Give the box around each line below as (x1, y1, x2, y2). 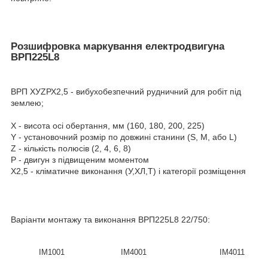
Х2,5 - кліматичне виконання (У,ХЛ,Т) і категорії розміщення (11, 166, 246, 176)
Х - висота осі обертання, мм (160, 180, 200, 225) (11, 120, 205, 130)
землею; (11, 98, 44, 108)
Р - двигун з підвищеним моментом (11, 154, 149, 165)
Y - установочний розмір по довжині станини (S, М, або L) (11, 132, 237, 142)
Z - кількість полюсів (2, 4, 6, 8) (11, 143, 131, 153)
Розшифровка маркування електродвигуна (11, 41, 224, 53)
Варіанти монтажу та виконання (11, 214, 138, 224)
